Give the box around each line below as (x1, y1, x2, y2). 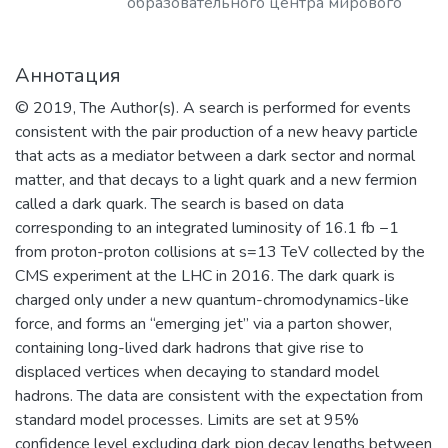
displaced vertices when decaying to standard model (15, 360, 379, 383)
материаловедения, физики (127, 63, 339, 86)
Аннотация (15, 61, 121, 89)
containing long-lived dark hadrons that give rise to (15, 336, 364, 359)
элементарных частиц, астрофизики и (127, 87, 415, 110)
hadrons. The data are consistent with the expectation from (15, 384, 423, 407)
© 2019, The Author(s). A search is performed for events (15, 96, 411, 119)
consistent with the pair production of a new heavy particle (15, 120, 418, 143)
